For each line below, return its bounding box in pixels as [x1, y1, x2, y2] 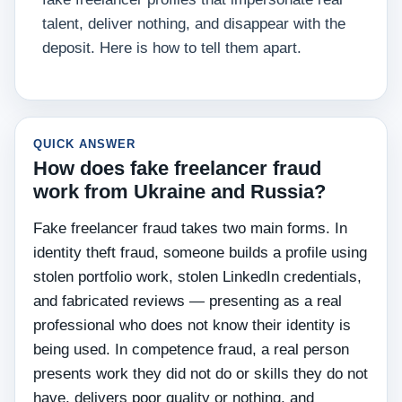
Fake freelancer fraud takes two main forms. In [33, 220, 347, 237]
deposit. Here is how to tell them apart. [42, 39, 301, 57]
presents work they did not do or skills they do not [33, 365, 368, 382]
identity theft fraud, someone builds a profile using [33, 244, 367, 261]
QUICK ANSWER [33, 137, 136, 151]
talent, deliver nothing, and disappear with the [42, 15, 345, 32]
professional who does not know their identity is [33, 317, 351, 334]
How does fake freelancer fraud [33, 157, 321, 179]
